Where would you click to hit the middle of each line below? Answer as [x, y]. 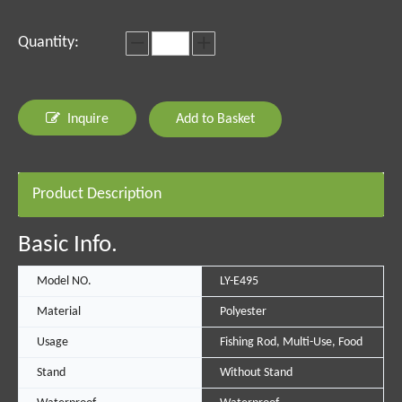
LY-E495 [239, 281]
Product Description [97, 194]
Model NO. [64, 281]
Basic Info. [68, 245]
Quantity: [48, 43]
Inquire [88, 119]
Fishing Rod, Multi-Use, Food [291, 342]
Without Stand [256, 373]
